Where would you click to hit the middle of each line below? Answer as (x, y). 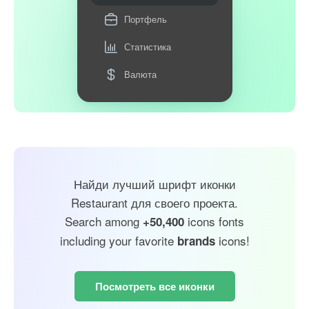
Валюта (140, 74)
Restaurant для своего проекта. (154, 202)
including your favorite (118, 240)
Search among (104, 221)
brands (196, 240)
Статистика (147, 46)
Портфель (145, 19)
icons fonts (214, 221)
